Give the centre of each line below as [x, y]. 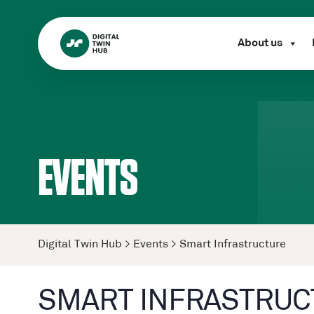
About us [260, 43]
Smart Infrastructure [233, 245]
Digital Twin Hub [80, 245]
